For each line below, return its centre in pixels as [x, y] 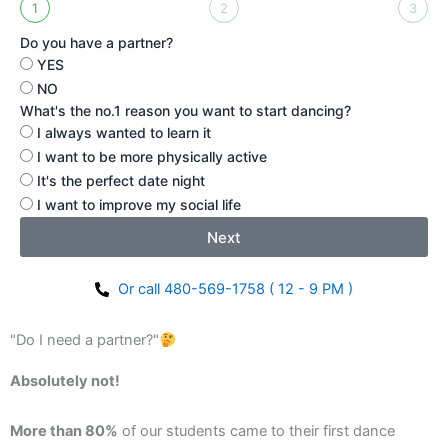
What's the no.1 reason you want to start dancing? [185, 111]
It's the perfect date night [121, 181]
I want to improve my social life [139, 205]
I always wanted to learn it [124, 133]
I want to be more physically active [152, 157]
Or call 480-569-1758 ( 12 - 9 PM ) [236, 289]
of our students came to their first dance [256, 430]
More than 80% [64, 430]
